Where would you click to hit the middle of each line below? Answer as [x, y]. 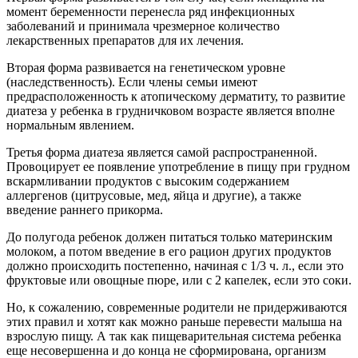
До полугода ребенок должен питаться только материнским [169, 237]
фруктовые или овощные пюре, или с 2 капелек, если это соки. [179, 280]
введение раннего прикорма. [85, 210]
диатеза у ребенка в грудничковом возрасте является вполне [171, 111]
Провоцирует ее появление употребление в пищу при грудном [178, 167]
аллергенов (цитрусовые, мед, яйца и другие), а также [154, 196]
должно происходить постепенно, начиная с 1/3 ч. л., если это [175, 266]
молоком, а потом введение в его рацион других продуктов [169, 252]
